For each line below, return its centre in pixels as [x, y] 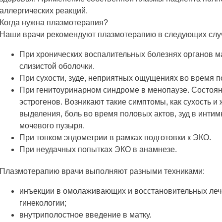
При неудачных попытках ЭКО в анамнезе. [98, 149]
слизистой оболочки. [57, 66]
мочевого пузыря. [52, 125]
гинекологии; [43, 203]
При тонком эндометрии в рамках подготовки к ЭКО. [115, 137]
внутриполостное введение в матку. [85, 215]
